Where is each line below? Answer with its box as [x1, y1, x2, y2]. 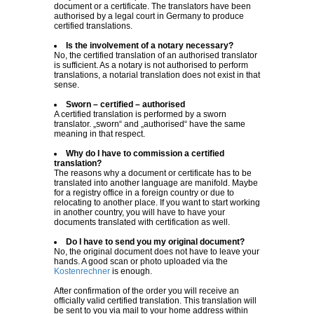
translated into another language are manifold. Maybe [54, 178, 258, 189]
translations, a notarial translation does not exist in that [54, 70, 260, 81]
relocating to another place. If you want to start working [54, 198, 260, 208]
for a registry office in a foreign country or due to [54, 188, 234, 198]
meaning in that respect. [54, 129, 145, 139]
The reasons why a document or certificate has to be [54, 168, 252, 179]
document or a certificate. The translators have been [54, 1, 251, 12]
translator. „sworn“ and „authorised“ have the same [54, 119, 245, 130]
